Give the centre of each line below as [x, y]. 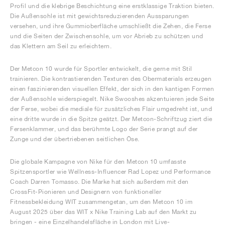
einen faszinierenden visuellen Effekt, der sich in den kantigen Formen [112, 89]
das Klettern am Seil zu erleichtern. [61, 46]
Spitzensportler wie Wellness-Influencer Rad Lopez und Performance [110, 172]
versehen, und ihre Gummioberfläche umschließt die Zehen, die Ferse [110, 26]
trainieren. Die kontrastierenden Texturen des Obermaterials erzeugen [111, 79]
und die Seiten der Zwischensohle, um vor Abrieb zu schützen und [107, 36]
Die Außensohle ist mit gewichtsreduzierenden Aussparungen [100, 16]
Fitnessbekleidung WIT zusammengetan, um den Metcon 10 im [101, 202]
